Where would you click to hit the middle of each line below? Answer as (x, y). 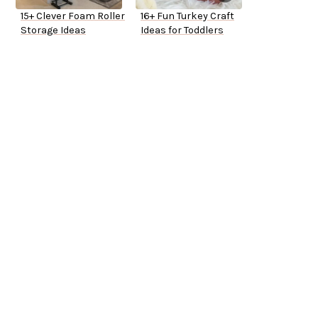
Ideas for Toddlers (182, 31)
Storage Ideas (53, 31)
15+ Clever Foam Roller (73, 16)
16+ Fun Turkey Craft (187, 16)
